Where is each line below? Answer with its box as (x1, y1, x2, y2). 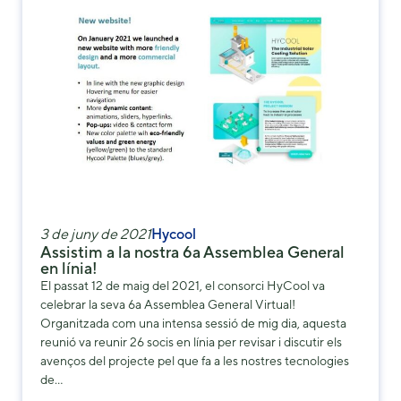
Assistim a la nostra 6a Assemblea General (40, 242, 345, 261)
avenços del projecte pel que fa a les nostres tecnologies (40, 353, 349, 368)
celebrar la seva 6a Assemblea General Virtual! (40, 296, 295, 311)
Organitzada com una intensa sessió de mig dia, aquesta (40, 315, 346, 330)
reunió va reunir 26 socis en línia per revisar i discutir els (40, 334, 342, 349)
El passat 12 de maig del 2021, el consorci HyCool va (40, 277, 325, 293)
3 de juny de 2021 (40, 225, 151, 243)
